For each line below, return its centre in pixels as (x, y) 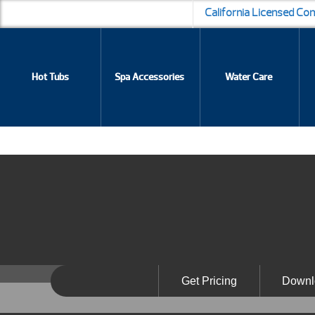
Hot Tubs (51, 77)
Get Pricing (209, 281)
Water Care (249, 77)
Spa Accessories (150, 77)
